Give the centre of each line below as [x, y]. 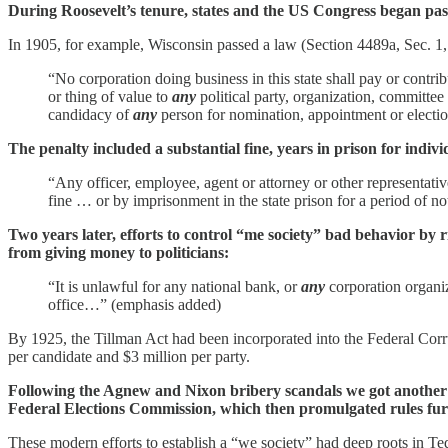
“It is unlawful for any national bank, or [174, 286]
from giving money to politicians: [118, 252]
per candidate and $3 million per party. [129, 356]
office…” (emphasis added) [134, 304]
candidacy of [90, 114]
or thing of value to [110, 96]
